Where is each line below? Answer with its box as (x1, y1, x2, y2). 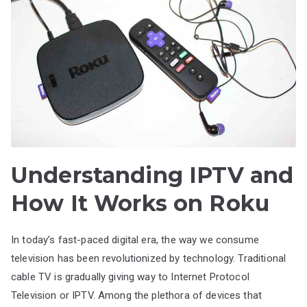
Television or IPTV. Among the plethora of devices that (11, 288, 262, 302)
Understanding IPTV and (11, 161, 294, 188)
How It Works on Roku (11, 189, 269, 217)
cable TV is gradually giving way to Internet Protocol (11, 270, 249, 283)
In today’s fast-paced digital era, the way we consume (11, 233, 259, 246)
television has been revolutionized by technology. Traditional (11, 251, 286, 265)
